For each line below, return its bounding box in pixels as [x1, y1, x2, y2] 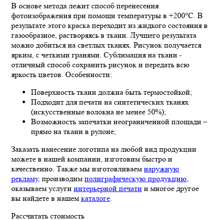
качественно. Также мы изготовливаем [11, 164, 144, 173]
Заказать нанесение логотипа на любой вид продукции [11, 144, 196, 154]
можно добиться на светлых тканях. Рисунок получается [11, 40, 201, 50]
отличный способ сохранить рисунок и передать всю [11, 59, 190, 69]
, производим [38, 173, 84, 183]
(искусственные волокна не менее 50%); [31, 107, 166, 116]
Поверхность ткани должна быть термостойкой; [31, 87, 192, 97]
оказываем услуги [11, 183, 74, 193]
